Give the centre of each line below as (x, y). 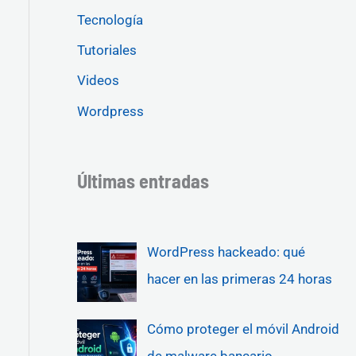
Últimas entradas (143, 181)
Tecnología (110, 19)
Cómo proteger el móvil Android (243, 329)
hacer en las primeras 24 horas (239, 279)
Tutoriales (106, 50)
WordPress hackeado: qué (226, 252)
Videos (98, 81)
